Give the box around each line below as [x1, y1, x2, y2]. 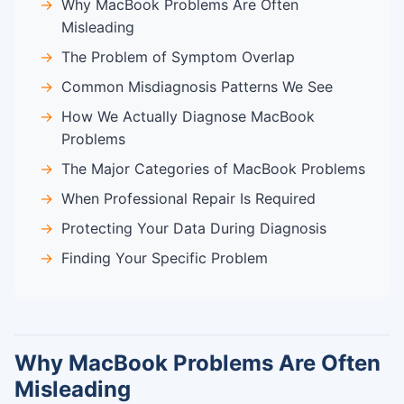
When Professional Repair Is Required [61, 188, 316, 207]
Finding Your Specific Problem [61, 248, 268, 267]
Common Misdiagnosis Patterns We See [61, 77, 333, 96]
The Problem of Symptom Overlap [61, 47, 295, 66]
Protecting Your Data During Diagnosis [61, 218, 326, 237]
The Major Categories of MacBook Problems [61, 159, 365, 178]
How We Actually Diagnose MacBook [61, 106, 315, 125]
